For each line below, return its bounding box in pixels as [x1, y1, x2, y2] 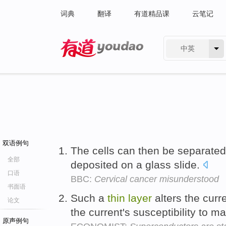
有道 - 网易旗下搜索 [61, 60, 124, 68]
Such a [71, 192, 107, 204]
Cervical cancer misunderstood [94, 174, 219, 184]
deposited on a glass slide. [71, 159, 203, 171]
